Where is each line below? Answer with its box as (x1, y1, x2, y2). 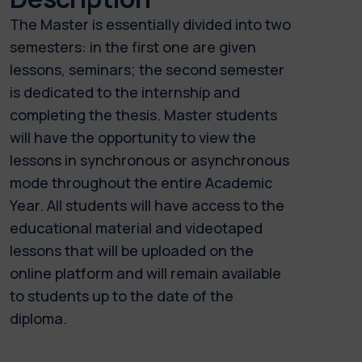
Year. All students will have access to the (10, 195, 284, 215)
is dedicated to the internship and (10, 82, 240, 102)
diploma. (10, 308, 67, 328)
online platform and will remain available (10, 263, 281, 283)
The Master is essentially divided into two (10, 14, 291, 34)
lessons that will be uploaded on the (10, 240, 254, 260)
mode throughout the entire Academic (10, 172, 272, 192)
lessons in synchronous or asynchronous (10, 149, 289, 170)
